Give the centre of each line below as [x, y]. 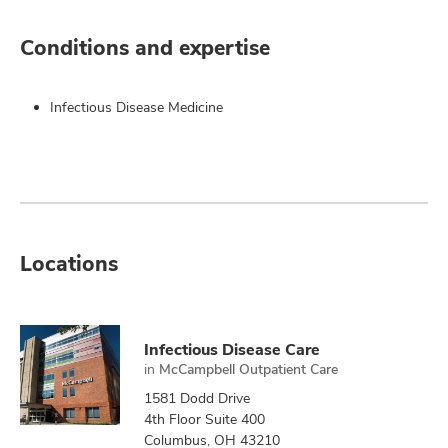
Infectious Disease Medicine [136, 107]
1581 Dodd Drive [197, 398]
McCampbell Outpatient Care [248, 369]
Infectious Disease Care [232, 349]
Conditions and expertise [145, 47]
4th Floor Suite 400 [204, 419]
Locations [69, 263]
